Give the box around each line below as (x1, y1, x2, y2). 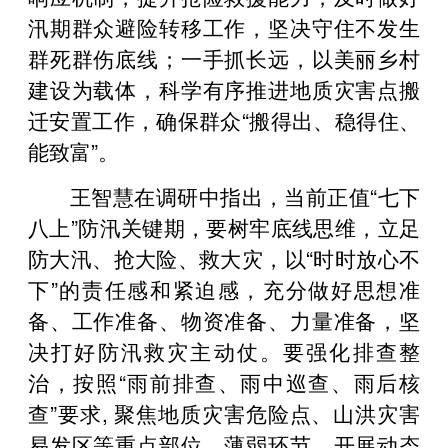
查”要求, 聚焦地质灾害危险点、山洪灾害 (28, 397, 420, 428)
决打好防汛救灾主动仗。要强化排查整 (28, 335, 420, 366)
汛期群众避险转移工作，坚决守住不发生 (28, 11, 420, 42)
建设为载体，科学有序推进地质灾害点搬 (28, 73, 420, 104)
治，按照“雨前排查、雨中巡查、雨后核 (28, 366, 420, 397)
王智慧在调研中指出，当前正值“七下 (70, 180, 420, 211)
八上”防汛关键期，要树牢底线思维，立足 (28, 211, 420, 242)
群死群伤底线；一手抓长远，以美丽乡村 (28, 42, 420, 73)
